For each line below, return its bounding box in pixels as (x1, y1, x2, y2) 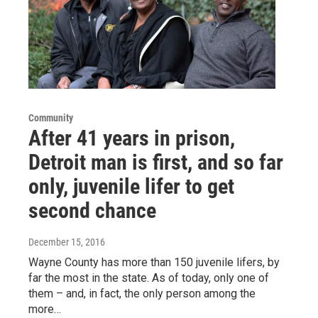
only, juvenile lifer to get (28, 174, 234, 199)
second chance (28, 198, 156, 224)
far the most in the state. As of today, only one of (28, 271, 269, 285)
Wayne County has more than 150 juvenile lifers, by (28, 256, 280, 270)
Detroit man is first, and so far (28, 150, 283, 175)
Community (28, 112, 73, 124)
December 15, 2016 (28, 236, 105, 248)
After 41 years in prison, (28, 126, 235, 151)
